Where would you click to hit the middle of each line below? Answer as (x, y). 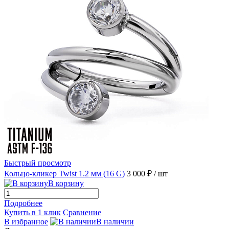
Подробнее (23, 203)
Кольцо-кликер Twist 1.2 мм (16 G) (64, 173)
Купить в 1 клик (32, 212)
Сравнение (82, 212)
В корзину (66, 183)
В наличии (115, 221)
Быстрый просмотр (38, 163)
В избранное (26, 221)
